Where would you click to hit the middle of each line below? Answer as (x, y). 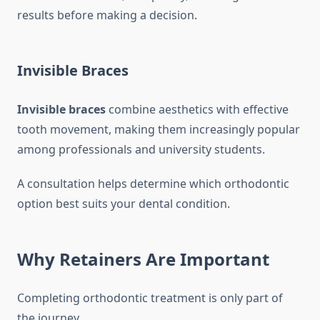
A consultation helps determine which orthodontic (153, 184)
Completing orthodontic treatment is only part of (150, 298)
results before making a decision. (107, 15)
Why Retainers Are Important (143, 259)
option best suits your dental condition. (124, 204)
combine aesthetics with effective (197, 110)
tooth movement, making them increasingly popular (159, 130)
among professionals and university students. (141, 150)
